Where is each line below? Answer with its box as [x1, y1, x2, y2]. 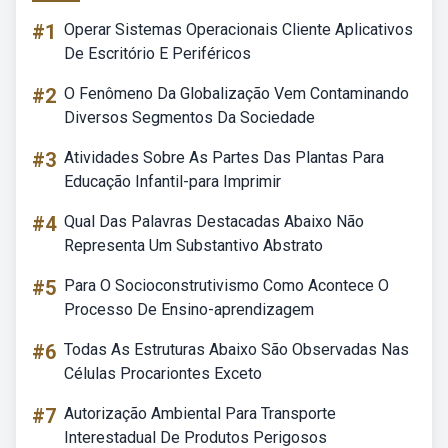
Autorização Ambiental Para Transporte [64, 404, 336, 423]
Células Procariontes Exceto [64, 364, 262, 383]
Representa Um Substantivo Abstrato [64, 236, 323, 255]
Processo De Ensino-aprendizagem [64, 300, 314, 319]
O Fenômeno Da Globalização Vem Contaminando [64, 84, 409, 103]
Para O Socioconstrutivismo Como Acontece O [64, 276, 389, 295]
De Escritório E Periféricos [64, 44, 251, 63]
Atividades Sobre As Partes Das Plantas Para [64, 148, 384, 167]
